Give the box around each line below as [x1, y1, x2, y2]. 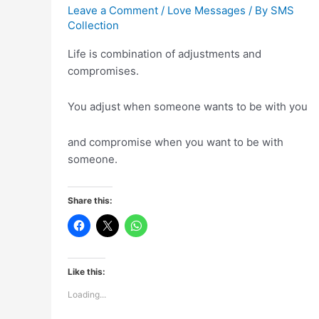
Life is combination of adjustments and [67, 46, 261, 61]
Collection [67, 18, 119, 32]
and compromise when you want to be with [67, 135, 283, 150]
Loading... [67, 289, 106, 300]
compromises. [67, 63, 139, 78]
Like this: [67, 266, 105, 278]
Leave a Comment [67, 3, 158, 17]
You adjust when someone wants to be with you [67, 99, 308, 113]
